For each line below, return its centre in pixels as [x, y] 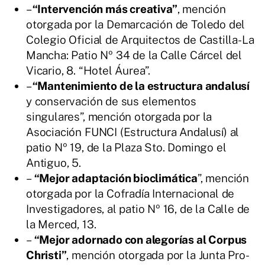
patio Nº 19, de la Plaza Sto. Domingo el [126, 147]
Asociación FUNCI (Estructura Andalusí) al [133, 132]
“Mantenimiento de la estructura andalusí [141, 86]
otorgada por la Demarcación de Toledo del [136, 24]
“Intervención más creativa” [105, 9]
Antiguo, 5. [54, 163]
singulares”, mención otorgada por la [119, 117]
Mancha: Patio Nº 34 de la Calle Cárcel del [134, 55]
